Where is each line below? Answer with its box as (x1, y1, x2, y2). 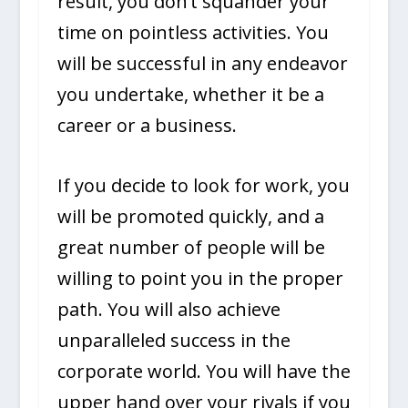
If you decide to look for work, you (56, 172, 350, 198)
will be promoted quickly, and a (56, 203, 324, 229)
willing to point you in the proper (56, 265, 343, 291)
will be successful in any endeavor (56, 50, 348, 76)
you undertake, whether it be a (56, 81, 324, 107)
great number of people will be (56, 234, 325, 260)
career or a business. (56, 112, 237, 138)
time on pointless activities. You (56, 19, 329, 45)
